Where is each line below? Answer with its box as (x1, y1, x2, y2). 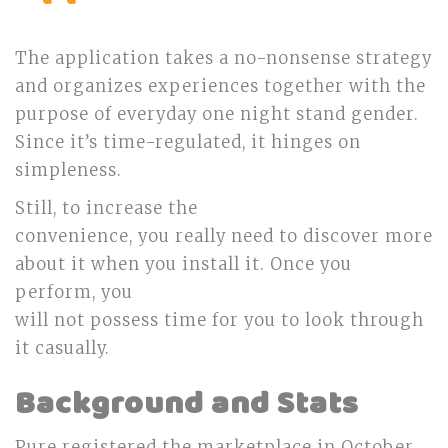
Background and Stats (15, 379, 359, 430)
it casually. (15, 338, 110, 359)
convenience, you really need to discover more (15, 226, 433, 247)
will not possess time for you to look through (15, 310, 424, 331)
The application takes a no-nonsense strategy (15, 48, 432, 69)
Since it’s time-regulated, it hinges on (15, 132, 361, 153)
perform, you (15, 282, 133, 303)
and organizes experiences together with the (15, 76, 426, 97)
